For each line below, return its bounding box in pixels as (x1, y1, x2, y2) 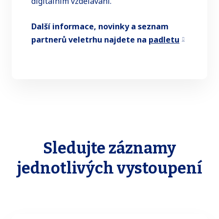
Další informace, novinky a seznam (31, 21, 169, 32)
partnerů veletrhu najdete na (31, 34, 149, 45)
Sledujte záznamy (43, 139, 176, 158)
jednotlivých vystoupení (17, 159, 202, 178)
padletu (149, 34, 179, 45)
